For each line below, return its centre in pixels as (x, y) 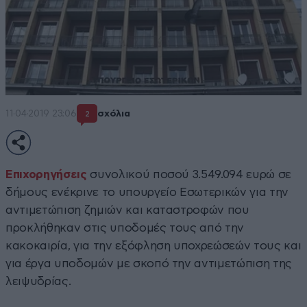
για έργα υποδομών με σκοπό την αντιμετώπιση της (149, 263)
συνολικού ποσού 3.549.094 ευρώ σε (189, 174)
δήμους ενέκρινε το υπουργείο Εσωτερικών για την (147, 192)
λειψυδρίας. (38, 281)
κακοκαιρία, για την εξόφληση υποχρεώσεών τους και (153, 245)
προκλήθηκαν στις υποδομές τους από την (125, 228)
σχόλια (114, 114)
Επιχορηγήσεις (46, 174)
